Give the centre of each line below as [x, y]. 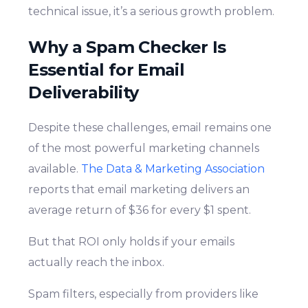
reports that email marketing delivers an [139, 189]
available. [55, 168]
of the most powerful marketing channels [144, 148]
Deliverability [84, 92]
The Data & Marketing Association [173, 168]
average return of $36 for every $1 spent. [140, 210]
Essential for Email [107, 70]
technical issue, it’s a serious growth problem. [152, 12]
